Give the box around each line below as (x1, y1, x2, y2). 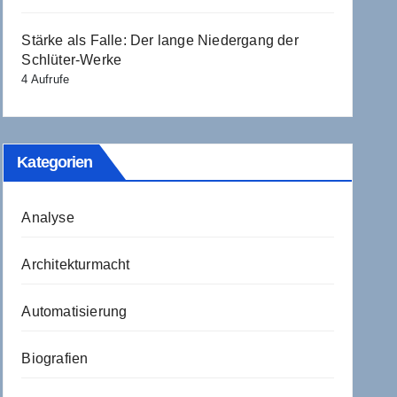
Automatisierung (21, 303, 128, 319)
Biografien (21, 350, 89, 366)
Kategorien (17, 152, 93, 171)
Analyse (21, 209, 74, 225)
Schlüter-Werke (21, 51, 122, 67)
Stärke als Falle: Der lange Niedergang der (21, 32, 299, 48)
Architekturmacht (21, 256, 130, 272)
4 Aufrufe (21, 72, 70, 86)
